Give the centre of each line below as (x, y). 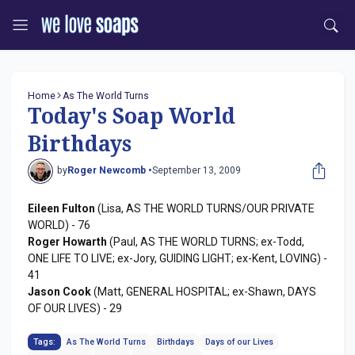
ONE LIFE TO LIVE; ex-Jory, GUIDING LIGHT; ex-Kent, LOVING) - (177, 258)
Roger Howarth (67, 241)
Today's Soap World (132, 116)
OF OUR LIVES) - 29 (75, 308)
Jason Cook (59, 291)
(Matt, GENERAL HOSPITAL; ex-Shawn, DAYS (204, 291)
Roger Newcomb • (109, 171)
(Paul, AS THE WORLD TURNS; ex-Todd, (206, 241)
